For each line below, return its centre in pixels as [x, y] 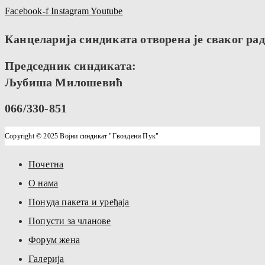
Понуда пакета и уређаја [79, 202]
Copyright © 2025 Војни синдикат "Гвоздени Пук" [82, 136]
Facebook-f [27, 11]
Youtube [107, 11]
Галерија [46, 258]
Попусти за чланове [70, 221]
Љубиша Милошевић [64, 82]
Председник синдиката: [71, 65]
